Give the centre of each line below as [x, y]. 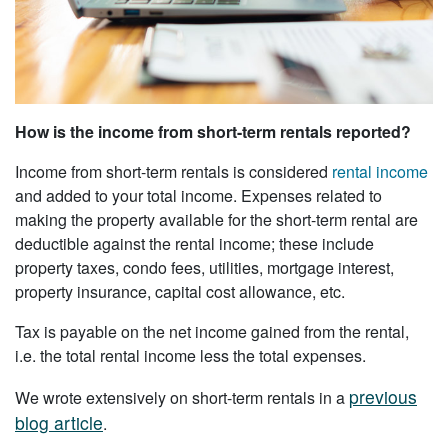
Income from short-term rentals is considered [173, 172]
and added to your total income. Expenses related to [198, 196]
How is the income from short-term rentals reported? [213, 132]
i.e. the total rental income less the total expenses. [190, 356]
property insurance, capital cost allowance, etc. [180, 292]
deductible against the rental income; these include [194, 244]
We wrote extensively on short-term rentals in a [182, 398]
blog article [59, 423]
